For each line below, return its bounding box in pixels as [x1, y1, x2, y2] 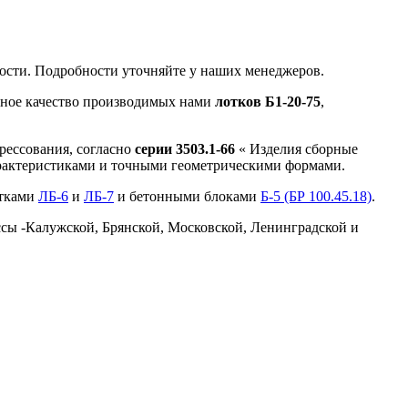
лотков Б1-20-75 [215, 94, 321, 110]
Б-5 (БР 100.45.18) [260, 189, 372, 205]
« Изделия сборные [235, 141, 358, 158]
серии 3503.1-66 [135, 141, 235, 158]
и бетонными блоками [114, 189, 260, 205]
